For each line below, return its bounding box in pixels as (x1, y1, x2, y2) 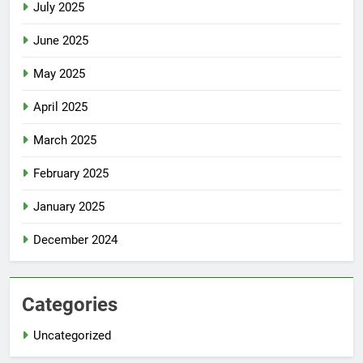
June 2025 (33, 33, 88, 49)
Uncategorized (33, 328, 111, 344)
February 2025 (33, 166, 109, 181)
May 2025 (33, 66, 85, 82)
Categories (22, 293, 117, 317)
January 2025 (33, 199, 105, 215)
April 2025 (33, 100, 88, 115)
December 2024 (33, 233, 117, 248)
